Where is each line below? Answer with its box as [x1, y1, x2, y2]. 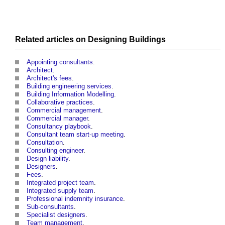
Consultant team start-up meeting [27, 131, 124, 139]
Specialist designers [27, 211, 85, 219]
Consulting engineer [27, 147, 83, 155]
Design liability [27, 155, 68, 163]
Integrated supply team [27, 187, 93, 195]
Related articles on [15, 35, 88, 44]
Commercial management [27, 106, 101, 115]
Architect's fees [27, 74, 72, 82]
